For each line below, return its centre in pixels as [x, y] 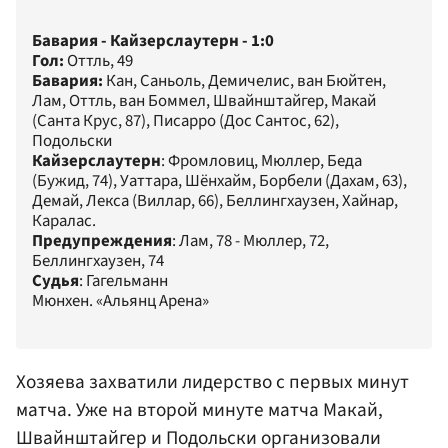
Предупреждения [102, 240]
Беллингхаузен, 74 [98, 260]
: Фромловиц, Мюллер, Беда [261, 160]
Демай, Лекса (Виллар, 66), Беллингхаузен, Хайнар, [215, 200]
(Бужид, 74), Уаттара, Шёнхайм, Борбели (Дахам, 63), [219, 180]
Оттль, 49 [100, 60]
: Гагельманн [123, 280]
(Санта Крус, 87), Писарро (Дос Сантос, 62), [185, 120]
